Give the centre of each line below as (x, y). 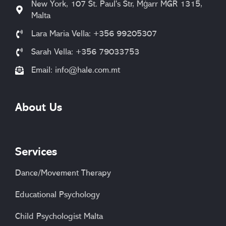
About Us (39, 108)
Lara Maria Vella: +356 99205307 (94, 34)
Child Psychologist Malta (59, 216)
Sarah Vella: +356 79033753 (86, 52)
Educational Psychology (58, 195)
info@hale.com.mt (88, 70)
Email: (43, 70)
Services (36, 152)
